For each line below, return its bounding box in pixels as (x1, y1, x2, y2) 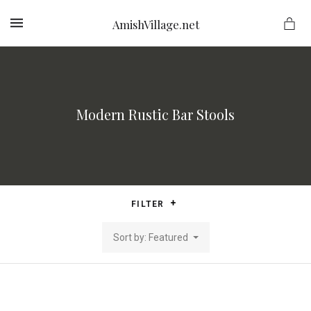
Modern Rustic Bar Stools (76, 105, 235, 124)
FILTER (131, 199, 167, 209)
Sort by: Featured (112, 232, 188, 243)
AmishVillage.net (112, 16, 199, 32)
